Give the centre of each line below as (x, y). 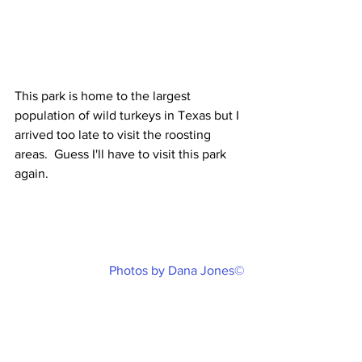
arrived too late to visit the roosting (114, 135)
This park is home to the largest (104, 96)
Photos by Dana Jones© (177, 271)
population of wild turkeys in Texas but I (128, 116)
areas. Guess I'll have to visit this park (122, 154)
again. (32, 174)
